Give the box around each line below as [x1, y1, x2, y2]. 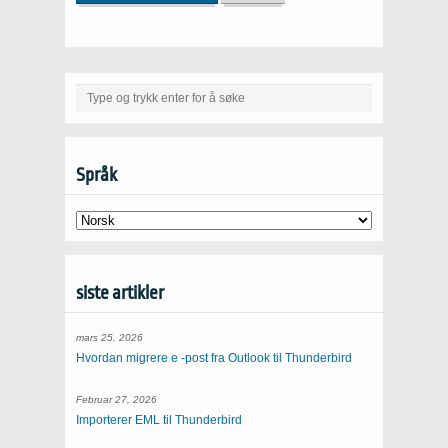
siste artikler [76, 283, 164, 304]
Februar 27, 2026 [76, 394, 157, 406]
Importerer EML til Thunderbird [76, 413, 242, 428]
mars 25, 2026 [76, 332, 143, 344]
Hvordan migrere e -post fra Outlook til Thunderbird [76, 351, 352, 366]
